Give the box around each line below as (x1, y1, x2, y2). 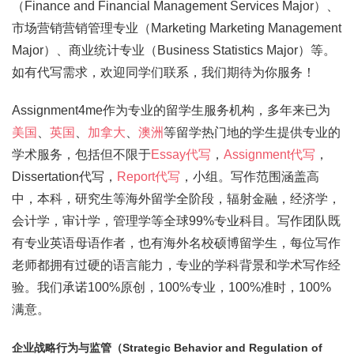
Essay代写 (151, 148, 211, 161)
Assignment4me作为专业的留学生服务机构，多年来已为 (12, 104, 330, 117)
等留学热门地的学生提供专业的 (164, 126, 341, 139)
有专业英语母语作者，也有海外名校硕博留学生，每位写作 (12, 236, 341, 250)
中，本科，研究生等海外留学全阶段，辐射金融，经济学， (12, 192, 341, 205)
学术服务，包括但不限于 (12, 148, 151, 161)
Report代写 (117, 170, 180, 183)
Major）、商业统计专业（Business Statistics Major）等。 (12, 43, 336, 57)
